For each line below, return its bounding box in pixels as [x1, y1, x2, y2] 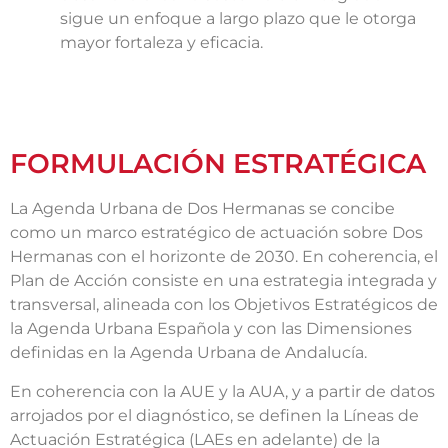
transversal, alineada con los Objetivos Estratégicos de [10, 295, 438, 315]
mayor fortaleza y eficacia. [60, 33, 263, 53]
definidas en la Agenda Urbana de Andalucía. [10, 343, 367, 363]
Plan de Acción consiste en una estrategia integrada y [10, 271, 437, 291]
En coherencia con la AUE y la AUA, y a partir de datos [10, 381, 435, 401]
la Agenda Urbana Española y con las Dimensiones [10, 319, 412, 339]
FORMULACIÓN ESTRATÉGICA [10, 147, 426, 181]
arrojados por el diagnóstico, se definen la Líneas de [10, 405, 419, 425]
